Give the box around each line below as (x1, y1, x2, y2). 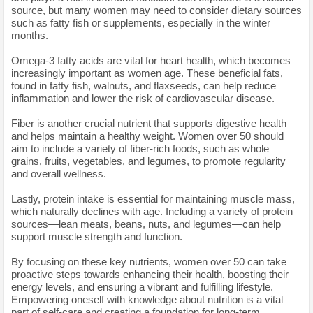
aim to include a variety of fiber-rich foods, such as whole (11, 142, 269, 154)
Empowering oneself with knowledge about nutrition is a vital (11, 293, 283, 305)
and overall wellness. (11, 167, 106, 180)
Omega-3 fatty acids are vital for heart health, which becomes (11, 54, 291, 66)
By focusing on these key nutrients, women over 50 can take (11, 255, 286, 268)
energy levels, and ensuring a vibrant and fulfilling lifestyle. (11, 280, 273, 293)
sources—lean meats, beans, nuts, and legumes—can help (11, 217, 281, 230)
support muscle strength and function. (11, 230, 182, 242)
